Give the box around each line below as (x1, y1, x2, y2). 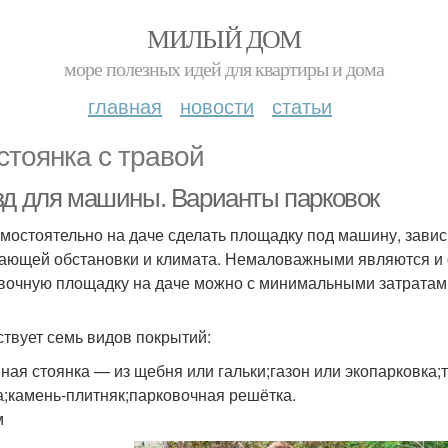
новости (180, 91, 254, 120)
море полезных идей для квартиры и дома (64, 55, 384, 82)
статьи (272, 91, 332, 120)
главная (88, 91, 162, 120)
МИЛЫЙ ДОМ (147, 21, 301, 55)
